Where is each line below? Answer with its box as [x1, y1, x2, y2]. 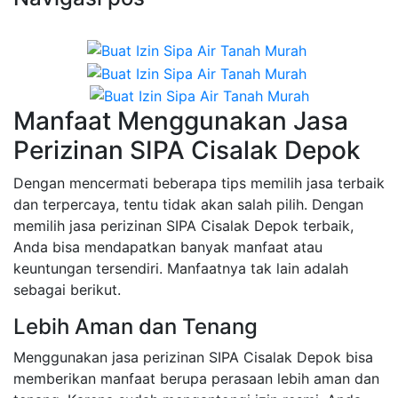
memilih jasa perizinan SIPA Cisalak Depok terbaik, [13, 217, 354, 235]
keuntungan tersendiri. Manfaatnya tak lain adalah [13, 259, 348, 278]
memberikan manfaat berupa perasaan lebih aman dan [13, 370, 379, 388]
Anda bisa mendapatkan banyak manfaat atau [13, 238, 322, 257]
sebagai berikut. [13, 281, 121, 299]
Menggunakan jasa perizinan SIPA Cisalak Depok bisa [13, 348, 373, 367]
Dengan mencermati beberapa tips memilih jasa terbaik [13, 174, 385, 193]
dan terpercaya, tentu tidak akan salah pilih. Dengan [13, 195, 363, 214]
